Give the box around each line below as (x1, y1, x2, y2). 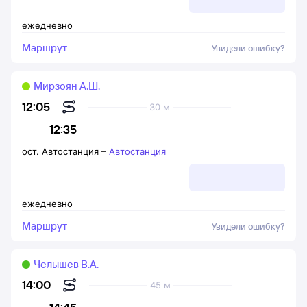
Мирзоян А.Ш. (34, 79, 100, 93)
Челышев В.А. (34, 258, 99, 271)
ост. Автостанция (22, 146, 99, 157)
